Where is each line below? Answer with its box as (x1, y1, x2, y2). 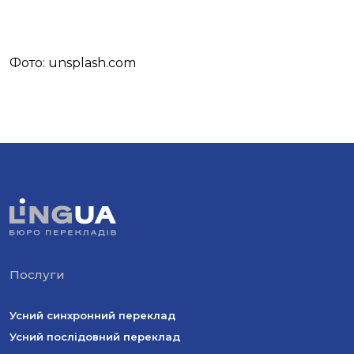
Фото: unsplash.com (9, 55, 136, 71)
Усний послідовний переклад (9, 330, 180, 344)
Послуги (9, 267, 65, 283)
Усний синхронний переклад (9, 309, 175, 322)
